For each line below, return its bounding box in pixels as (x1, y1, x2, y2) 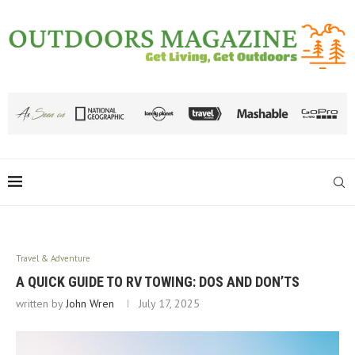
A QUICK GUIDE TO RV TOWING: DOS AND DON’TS (16, 273, 300, 290)
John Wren (66, 296, 114, 311)
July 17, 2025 (139, 296, 200, 311)
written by (16, 296, 66, 311)
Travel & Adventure (16, 252, 90, 264)
